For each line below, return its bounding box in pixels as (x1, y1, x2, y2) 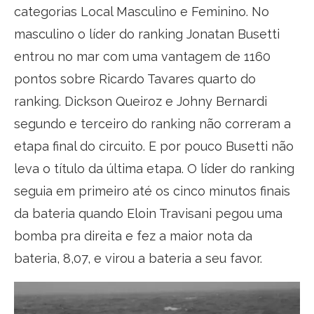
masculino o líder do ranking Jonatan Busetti (14, 26, 280, 41)
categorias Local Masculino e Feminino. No (14, 4, 269, 19)
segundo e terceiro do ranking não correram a (14, 116, 291, 131)
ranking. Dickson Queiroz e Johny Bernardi (14, 93, 267, 109)
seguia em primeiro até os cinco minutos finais (14, 183, 290, 198)
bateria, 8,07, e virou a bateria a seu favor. (14, 250, 262, 266)
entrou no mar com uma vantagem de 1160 (14, 48, 271, 64)
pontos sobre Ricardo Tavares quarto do (14, 71, 256, 86)
